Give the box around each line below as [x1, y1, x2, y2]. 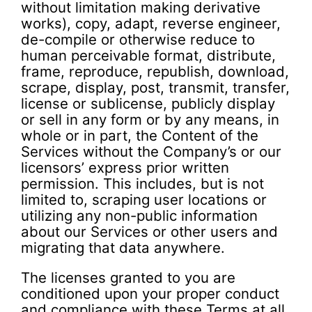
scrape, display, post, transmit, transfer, [21, 78, 290, 96]
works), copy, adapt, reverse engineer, [21, 14, 281, 32]
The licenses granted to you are [21, 269, 235, 287]
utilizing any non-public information [21, 206, 258, 224]
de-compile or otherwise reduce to [21, 30, 255, 48]
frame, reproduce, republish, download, [21, 62, 289, 80]
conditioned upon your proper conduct [21, 285, 279, 303]
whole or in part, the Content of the [21, 126, 258, 144]
